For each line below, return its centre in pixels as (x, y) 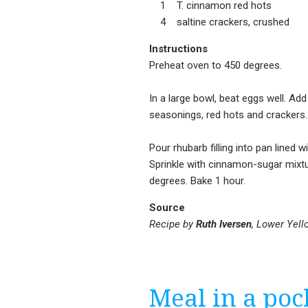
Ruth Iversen (224, 224)
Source (167, 207)
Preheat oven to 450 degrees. (216, 65)
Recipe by (173, 224)
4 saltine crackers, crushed (219, 22)
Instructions (178, 48)
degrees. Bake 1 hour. (197, 180)
